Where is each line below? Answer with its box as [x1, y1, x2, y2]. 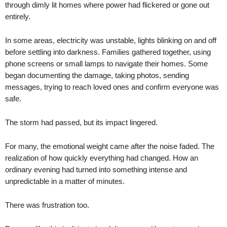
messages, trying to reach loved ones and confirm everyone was [5, 83, 219, 91]
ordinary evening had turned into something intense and [5, 165, 187, 174]
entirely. [5, 12, 30, 21]
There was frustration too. [5, 201, 89, 209]
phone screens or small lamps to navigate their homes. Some [5, 59, 208, 68]
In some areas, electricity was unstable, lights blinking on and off [5, 36, 216, 45]
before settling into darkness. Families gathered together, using [5, 48, 211, 56]
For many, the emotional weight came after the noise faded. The [5, 142, 214, 150]
